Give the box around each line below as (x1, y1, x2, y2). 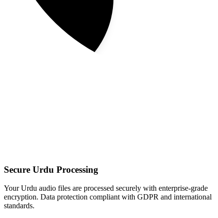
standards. (4, 201, 35, 210)
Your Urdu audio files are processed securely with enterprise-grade (4, 184, 208, 193)
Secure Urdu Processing (4, 164, 98, 175)
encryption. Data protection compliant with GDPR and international (4, 193, 212, 201)
